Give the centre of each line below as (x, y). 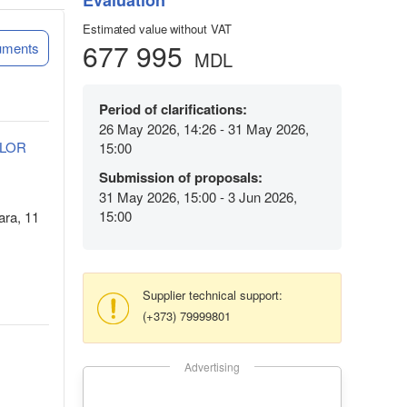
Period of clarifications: (173, 109)
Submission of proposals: (181, 178)
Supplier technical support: (213, 295)
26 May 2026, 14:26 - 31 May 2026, (204, 129)
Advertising (212, 367)
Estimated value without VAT (158, 29)
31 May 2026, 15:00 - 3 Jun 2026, (198, 197)
